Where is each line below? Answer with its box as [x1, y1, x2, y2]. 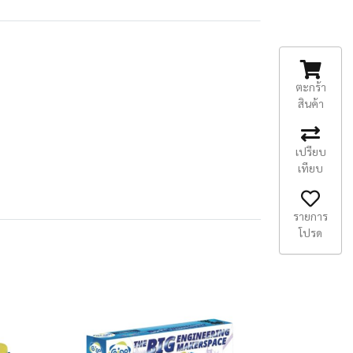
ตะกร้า [295, 80, 326, 94]
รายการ [293, 209, 328, 223]
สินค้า [297, 96, 324, 110]
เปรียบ [295, 144, 326, 158]
